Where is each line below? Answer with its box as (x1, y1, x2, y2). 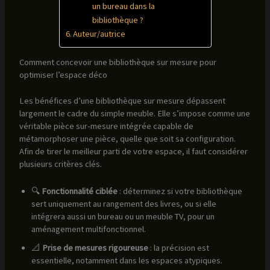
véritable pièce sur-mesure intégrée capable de (19, 121, 193, 132)
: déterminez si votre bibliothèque (117, 185, 242, 196)
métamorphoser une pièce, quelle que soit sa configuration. (19, 133, 236, 145)
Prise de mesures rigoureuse (42, 242, 148, 253)
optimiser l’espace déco (19, 69, 107, 81)
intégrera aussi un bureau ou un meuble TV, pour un (31, 210, 215, 222)
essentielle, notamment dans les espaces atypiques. (31, 254, 222, 266)
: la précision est (148, 242, 209, 253)
